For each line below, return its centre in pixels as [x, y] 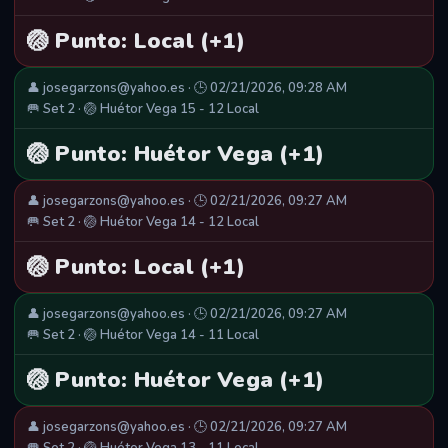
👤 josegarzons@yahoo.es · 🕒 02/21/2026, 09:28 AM [187, 88]
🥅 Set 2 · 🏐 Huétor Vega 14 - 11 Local [143, 335]
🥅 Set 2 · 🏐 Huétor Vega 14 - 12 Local [143, 222]
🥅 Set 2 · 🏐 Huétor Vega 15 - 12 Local [143, 109]
